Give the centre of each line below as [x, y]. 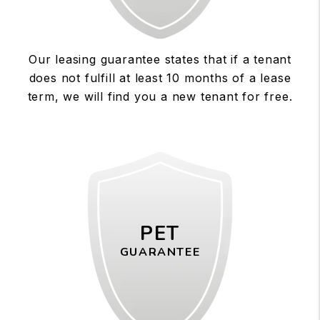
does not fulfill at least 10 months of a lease [160, 77]
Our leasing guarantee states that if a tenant [160, 59]
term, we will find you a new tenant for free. [160, 96]
